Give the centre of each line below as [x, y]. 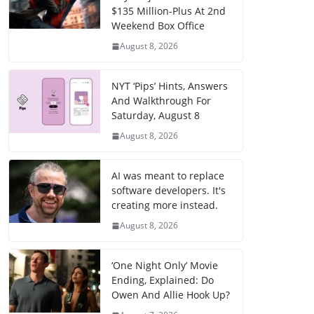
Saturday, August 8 [156, 116]
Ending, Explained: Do [163, 280]
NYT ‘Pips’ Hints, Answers [170, 86]
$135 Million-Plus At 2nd [169, 11]
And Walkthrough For [161, 101]
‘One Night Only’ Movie [165, 266]
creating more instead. [165, 205]
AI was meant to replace [168, 176]
